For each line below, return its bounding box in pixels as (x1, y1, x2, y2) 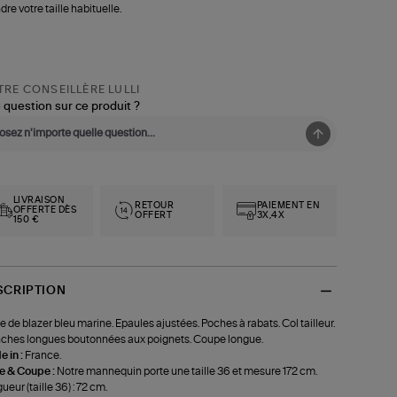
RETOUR (135, 200, 175, 210)
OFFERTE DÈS (12, 206, 77, 215)
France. (24, 349, 61, 361)
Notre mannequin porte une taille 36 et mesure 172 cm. (56, 365, 317, 377)
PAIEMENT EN (256, 200, 321, 210)
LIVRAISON (12, 196, 66, 206)
